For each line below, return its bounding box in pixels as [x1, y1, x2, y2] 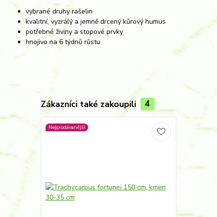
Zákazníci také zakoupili [40, 98, 139, 110]
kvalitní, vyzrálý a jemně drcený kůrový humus [26, 16, 166, 26]
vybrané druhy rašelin [26, 6, 93, 16]
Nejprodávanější [48, 123, 85, 131]
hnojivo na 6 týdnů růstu [26, 37, 101, 46]
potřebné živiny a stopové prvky [26, 27, 124, 36]
